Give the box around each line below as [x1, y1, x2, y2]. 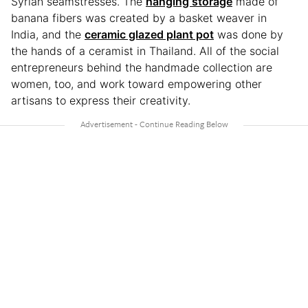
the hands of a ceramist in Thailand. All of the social [11, 43, 279, 58]
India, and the [11, 27, 85, 41]
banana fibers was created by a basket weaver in [11, 10, 267, 25]
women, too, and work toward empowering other [11, 76, 262, 91]
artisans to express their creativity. [11, 93, 194, 107]
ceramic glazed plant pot [85, 27, 214, 41]
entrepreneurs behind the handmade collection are [11, 60, 272, 74]
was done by [214, 27, 283, 41]
